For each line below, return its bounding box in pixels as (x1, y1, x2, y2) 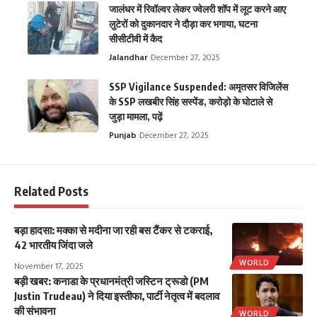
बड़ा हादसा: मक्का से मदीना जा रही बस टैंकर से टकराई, (14, 224, 212, 237)
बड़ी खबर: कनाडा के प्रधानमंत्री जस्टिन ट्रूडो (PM (14, 275, 209, 288)
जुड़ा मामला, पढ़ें (109, 110, 163, 123)
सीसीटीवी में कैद (109, 33, 162, 45)
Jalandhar (109, 51, 148, 66)
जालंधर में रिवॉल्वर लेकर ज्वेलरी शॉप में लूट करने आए (109, 3, 286, 16)
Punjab (109, 129, 137, 144)
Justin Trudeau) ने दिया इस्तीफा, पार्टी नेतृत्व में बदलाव (14, 289, 219, 303)
